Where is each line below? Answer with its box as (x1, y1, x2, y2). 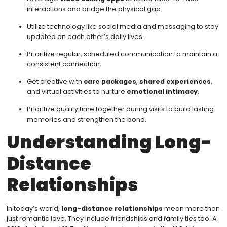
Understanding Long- (6, 130, 211, 155)
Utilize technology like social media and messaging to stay (26, 22, 218, 31)
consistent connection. (26, 59, 101, 68)
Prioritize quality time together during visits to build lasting (26, 104, 214, 113)
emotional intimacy (126, 87, 198, 96)
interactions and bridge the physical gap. (26, 5, 162, 14)
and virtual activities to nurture (26, 87, 127, 96)
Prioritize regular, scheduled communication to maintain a (26, 49, 217, 58)
